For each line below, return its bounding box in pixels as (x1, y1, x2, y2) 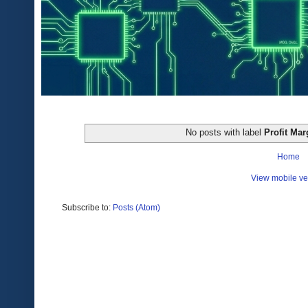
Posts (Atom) (113, 202, 160, 212)
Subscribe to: (62, 202, 113, 212)
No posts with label (185, 126, 264, 137)
